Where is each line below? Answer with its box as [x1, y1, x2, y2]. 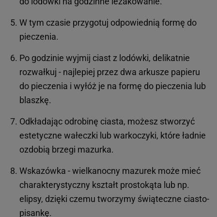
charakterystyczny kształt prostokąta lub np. [19, 179, 189, 190]
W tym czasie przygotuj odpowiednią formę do [19, 17, 197, 28]
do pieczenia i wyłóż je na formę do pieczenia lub [19, 80, 206, 91]
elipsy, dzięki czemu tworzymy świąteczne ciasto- [19, 193, 209, 204]
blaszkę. [19, 94, 53, 105]
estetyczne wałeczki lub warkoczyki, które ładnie [19, 130, 206, 140]
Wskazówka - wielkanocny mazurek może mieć [19, 165, 201, 176]
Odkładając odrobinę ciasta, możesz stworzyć [19, 116, 195, 126]
